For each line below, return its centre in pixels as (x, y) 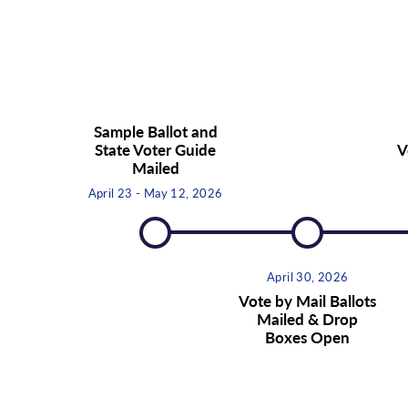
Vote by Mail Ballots (308, 300)
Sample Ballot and (155, 131)
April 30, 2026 (307, 276)
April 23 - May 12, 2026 (155, 192)
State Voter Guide (156, 149)
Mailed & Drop (308, 318)
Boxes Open (308, 337)
